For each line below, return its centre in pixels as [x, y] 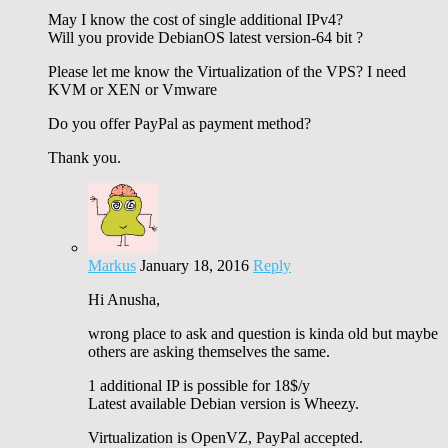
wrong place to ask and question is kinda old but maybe [263, 333]
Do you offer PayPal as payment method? [179, 123]
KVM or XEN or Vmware [132, 89]
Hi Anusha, [124, 299]
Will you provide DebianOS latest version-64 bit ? [205, 37]
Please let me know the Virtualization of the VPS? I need [227, 71]
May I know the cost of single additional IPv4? [195, 19]
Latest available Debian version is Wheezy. [223, 403]
